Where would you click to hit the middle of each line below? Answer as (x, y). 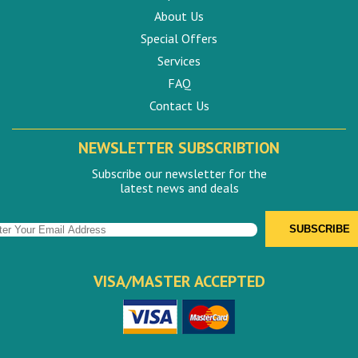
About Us (179, 16)
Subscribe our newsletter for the (179, 173)
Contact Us (179, 105)
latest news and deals (179, 187)
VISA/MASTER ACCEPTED (179, 281)
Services (179, 60)
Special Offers (179, 38)
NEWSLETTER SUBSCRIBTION (179, 147)
